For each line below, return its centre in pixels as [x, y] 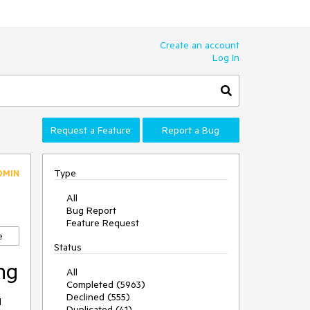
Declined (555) [98, 297]
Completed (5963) [106, 284]
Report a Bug [191, 130]
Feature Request [103, 223]
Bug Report [91, 210]
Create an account [200, 45]
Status [68, 247]
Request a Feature [91, 130]
